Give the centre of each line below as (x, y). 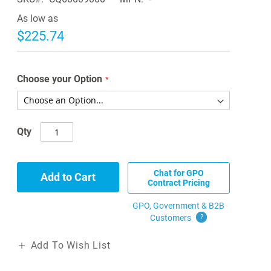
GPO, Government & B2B (179, 206)
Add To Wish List (70, 246)
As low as (37, 19)
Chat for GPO (178, 173)
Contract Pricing (178, 183)
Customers (172, 218)
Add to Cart (68, 177)
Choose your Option (59, 79)
